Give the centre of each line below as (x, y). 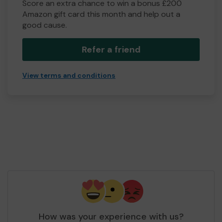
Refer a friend (111, 50)
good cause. (45, 25)
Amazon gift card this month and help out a (101, 14)
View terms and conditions (69, 76)
